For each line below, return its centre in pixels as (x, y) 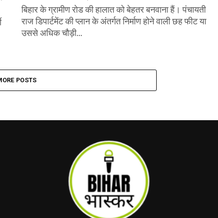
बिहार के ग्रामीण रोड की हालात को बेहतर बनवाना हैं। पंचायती (114, 9)
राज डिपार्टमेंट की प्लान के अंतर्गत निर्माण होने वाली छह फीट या (114, 21)
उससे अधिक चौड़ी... (52, 33)
